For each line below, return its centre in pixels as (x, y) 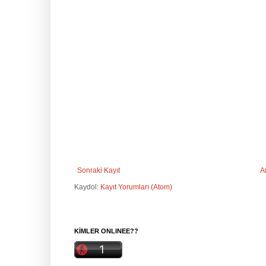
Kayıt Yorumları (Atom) (136, 187)
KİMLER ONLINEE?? (106, 231)
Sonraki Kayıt (99, 170)
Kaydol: (87, 187)
